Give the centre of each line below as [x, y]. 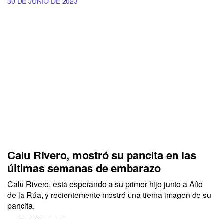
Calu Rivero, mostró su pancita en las [102, 155]
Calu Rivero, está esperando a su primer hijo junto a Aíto [105, 184]
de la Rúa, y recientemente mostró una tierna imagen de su [109, 195]
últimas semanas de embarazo [84, 168]
